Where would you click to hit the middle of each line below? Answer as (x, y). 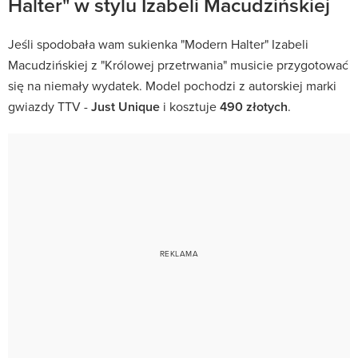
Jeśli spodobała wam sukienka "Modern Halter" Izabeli (158, 44)
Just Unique (125, 106)
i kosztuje (190, 106)
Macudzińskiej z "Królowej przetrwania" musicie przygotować (178, 64)
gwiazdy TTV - (50, 106)
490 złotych (254, 106)
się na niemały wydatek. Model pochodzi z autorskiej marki (172, 85)
